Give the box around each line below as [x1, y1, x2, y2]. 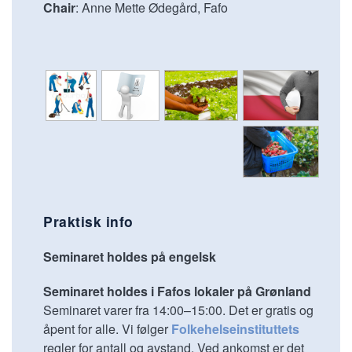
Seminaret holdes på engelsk [43, 247, 216, 266]
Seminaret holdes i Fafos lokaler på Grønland [43, 281, 311, 300]
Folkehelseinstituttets [171, 319, 299, 338]
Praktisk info [43, 211, 134, 231]
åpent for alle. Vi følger [43, 319, 171, 338]
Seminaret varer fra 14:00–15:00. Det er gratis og [43, 300, 313, 319]
